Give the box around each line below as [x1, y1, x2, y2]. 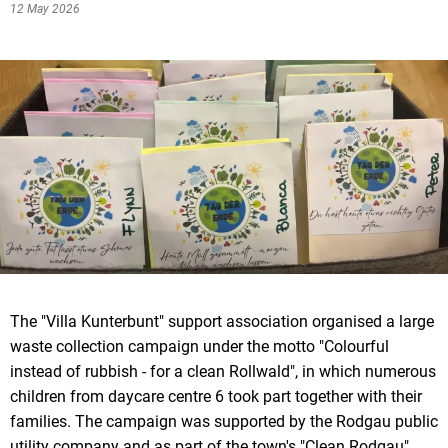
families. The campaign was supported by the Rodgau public [10, 411, 438, 431]
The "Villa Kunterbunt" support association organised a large [10, 311, 434, 331]
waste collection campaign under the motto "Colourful [10, 336, 389, 356]
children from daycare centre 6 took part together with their [10, 386, 422, 406]
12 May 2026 [10, 2, 80, 16]
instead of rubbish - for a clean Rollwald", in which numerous [10, 361, 436, 381]
